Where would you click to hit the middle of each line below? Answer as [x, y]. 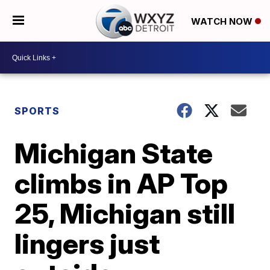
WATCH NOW [223, 21]
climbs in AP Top [121, 183]
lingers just [87, 243]
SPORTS [37, 111]
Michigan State [114, 153]
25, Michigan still [125, 213]
